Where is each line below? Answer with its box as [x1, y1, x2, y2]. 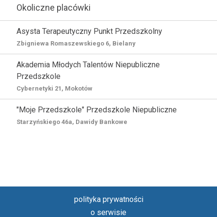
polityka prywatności [74, 194, 143, 204]
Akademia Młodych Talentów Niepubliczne [16, 60, 160, 69]
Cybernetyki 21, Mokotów [16, 84, 93, 92]
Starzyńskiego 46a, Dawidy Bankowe [16, 118, 127, 125]
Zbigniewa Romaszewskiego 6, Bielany [16, 39, 136, 47]
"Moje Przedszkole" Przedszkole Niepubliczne [16, 105, 177, 114]
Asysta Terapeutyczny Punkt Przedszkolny [16, 26, 162, 36]
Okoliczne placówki [16, 2, 91, 13]
